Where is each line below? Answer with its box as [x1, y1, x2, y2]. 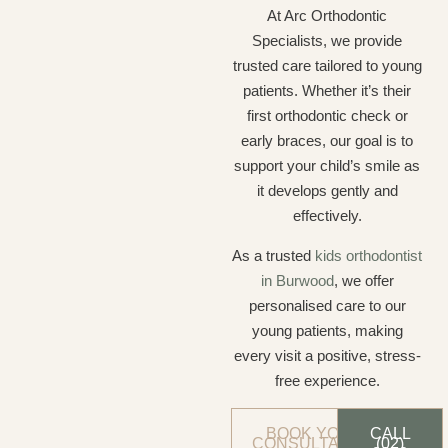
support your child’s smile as [234, 157, 421, 174]
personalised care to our [248, 297, 406, 314]
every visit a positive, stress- [233, 347, 421, 364]
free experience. [274, 372, 380, 389]
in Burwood [260, 272, 334, 289]
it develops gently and [256, 182, 398, 199]
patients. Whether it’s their [243, 82, 412, 99]
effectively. [292, 207, 362, 224]
